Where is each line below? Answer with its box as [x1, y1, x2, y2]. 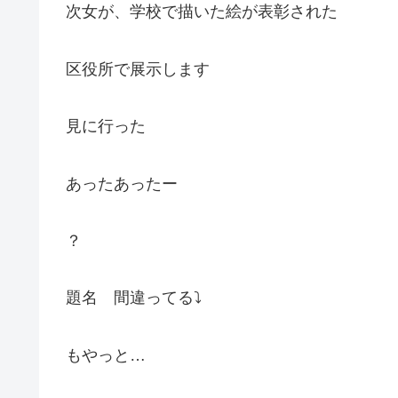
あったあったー [66, 174, 178, 193]
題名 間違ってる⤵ [66, 289, 202, 307]
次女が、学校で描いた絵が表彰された [66, 3, 338, 21]
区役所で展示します [66, 60, 210, 78]
